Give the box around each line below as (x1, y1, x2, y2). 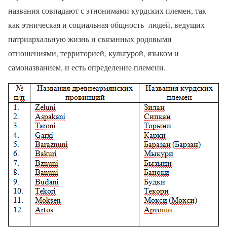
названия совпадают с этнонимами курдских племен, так (8, 5, 206, 16)
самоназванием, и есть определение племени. (8, 62, 166, 73)
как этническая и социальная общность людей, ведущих (8, 19, 205, 30)
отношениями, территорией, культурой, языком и (8, 48, 179, 59)
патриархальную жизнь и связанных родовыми (8, 33, 172, 45)
